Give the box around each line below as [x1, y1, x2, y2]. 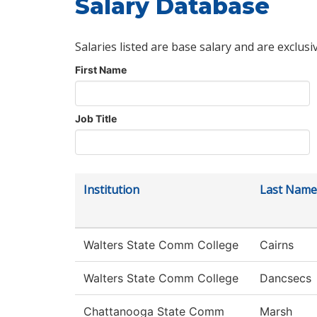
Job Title [75, 113, 117, 125]
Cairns [260, 238, 294, 253]
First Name [75, 64, 127, 76]
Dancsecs [260, 271, 311, 286]
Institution [83, 182, 139, 198]
